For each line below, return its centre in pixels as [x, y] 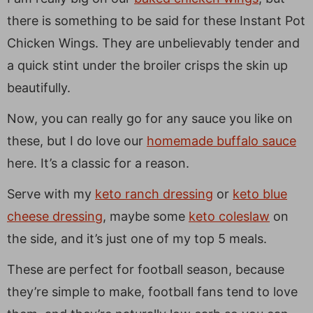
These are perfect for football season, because [146, 269]
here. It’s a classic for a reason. [98, 163]
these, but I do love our [77, 140]
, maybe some [146, 216]
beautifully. [39, 87]
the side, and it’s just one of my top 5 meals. [137, 238]
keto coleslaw [229, 216]
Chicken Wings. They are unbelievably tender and [153, 43]
